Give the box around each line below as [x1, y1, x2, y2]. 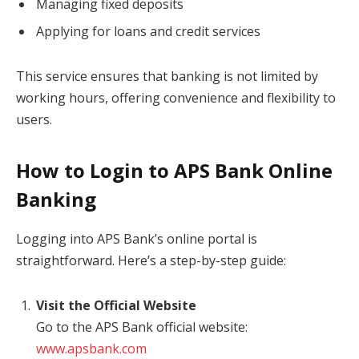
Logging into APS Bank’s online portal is [16, 230, 257, 248]
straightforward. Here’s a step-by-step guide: [16, 252, 286, 270]
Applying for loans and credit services [36, 22, 260, 41]
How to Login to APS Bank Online [16, 157, 333, 184]
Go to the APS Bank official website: [36, 318, 248, 337]
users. [16, 111, 52, 129]
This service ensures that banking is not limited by [16, 67, 318, 86]
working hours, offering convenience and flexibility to [16, 89, 336, 107]
